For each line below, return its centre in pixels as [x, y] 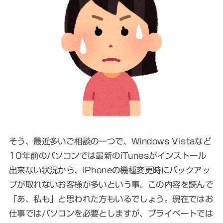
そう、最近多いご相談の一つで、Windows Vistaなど [110, 141]
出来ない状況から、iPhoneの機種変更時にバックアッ [110, 170]
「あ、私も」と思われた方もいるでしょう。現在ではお [111, 199]
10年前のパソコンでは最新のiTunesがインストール [108, 155]
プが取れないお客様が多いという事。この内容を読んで [111, 184]
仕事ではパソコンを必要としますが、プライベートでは [111, 213]
